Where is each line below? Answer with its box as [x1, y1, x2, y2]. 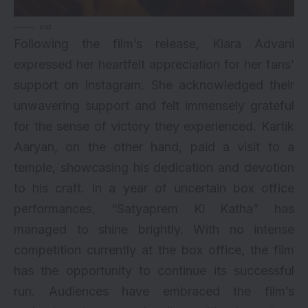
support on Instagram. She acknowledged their [14, 77, 294, 92]
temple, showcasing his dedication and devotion [14, 159, 294, 175]
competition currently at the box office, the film [14, 242, 294, 257]
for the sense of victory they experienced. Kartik [14, 118, 294, 133]
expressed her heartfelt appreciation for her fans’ [14, 56, 294, 71]
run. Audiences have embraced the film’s [14, 283, 294, 298]
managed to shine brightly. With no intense [14, 221, 294, 236]
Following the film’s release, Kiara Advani [14, 36, 294, 51]
